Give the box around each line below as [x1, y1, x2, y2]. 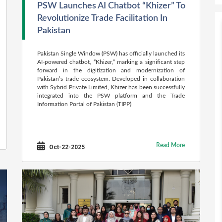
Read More [156, 142, 185, 148]
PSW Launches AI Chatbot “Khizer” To [37, 1, 185, 10]
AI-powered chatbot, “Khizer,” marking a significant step [37, 59, 185, 65]
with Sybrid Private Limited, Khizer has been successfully [37, 84, 185, 90]
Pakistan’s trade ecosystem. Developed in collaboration [37, 76, 185, 82]
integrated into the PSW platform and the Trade [37, 93, 185, 99]
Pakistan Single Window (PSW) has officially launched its [37, 51, 185, 56]
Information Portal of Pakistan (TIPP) [37, 101, 131, 107]
